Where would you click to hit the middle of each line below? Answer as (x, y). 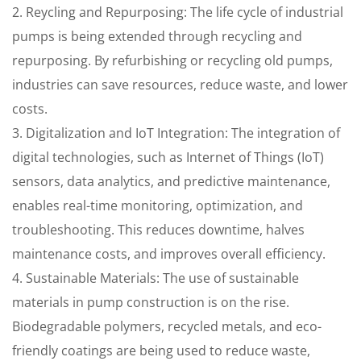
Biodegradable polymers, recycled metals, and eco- (167, 326)
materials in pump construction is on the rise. (151, 302)
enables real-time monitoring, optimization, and (158, 205)
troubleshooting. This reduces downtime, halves (158, 230)
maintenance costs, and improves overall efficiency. (169, 254)
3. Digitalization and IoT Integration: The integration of (176, 133)
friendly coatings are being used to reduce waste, (161, 351)
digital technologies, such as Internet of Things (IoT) (168, 157)
